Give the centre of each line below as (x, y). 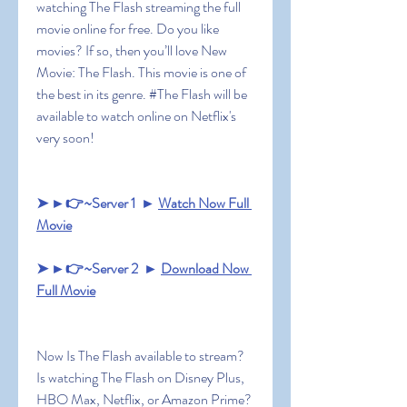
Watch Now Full (203, 203)
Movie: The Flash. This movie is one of (141, 72)
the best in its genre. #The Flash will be (142, 94)
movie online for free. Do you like (128, 29)
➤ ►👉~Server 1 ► (97, 203)
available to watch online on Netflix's (136, 116)
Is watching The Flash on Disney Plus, (140, 377)
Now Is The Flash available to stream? (140, 356)
